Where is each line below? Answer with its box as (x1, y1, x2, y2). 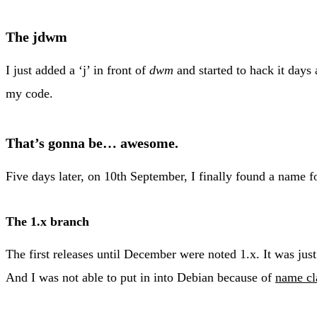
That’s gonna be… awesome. (6, 134, 178, 151)
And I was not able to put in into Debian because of (6, 270, 275, 284)
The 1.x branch (6, 214, 89, 229)
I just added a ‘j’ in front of (6, 62, 149, 77)
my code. (6, 86, 53, 100)
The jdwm (6, 28, 67, 45)
